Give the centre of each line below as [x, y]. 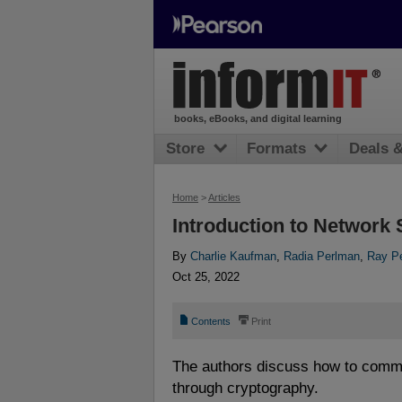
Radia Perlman [322, 257]
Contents [211, 321]
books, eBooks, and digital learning [258, 119]
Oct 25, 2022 [206, 276]
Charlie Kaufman [233, 257]
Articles [224, 197]
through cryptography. [245, 388]
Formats [277, 149]
